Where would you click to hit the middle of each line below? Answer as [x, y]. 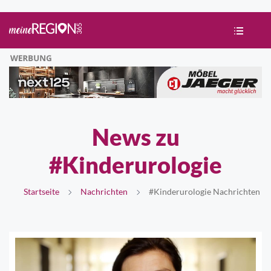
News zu [135, 136]
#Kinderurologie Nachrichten [203, 191]
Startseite [41, 191]
